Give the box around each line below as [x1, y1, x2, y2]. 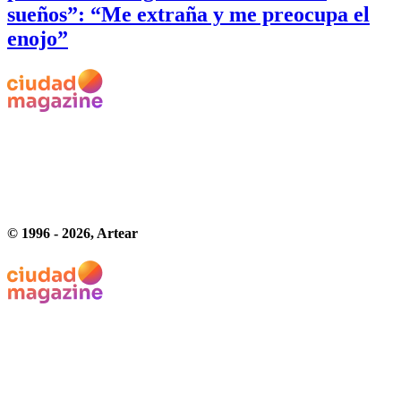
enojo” [7, 26, 68, 50]
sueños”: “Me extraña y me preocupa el [7, 2, 370, 26]
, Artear [90, 225, 138, 241]
